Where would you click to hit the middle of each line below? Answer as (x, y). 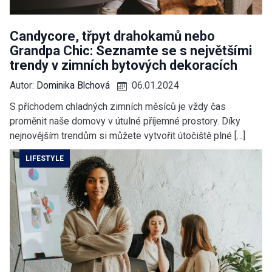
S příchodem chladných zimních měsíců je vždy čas (118, 106)
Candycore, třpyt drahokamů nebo (112, 36)
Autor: (23, 85)
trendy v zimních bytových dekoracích (124, 65)
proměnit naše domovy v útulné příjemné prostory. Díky (125, 121)
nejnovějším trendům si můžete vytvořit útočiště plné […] (127, 135)
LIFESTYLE (45, 158)
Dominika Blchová (73, 85)
